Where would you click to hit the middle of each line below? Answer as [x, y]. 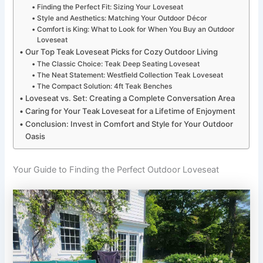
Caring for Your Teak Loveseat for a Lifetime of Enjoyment [131, 111]
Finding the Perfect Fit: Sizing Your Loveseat [110, 7]
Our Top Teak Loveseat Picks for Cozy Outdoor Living [122, 51]
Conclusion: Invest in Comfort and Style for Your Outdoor [129, 124]
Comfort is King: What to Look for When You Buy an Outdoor [136, 29]
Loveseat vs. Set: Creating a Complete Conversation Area [130, 98]
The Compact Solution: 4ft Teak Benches [104, 86]
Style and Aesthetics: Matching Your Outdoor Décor [122, 18]
